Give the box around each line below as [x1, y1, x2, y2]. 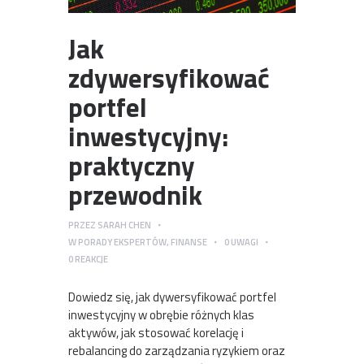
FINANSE [171, 235, 207, 249]
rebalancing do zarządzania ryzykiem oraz [68, 340, 285, 360]
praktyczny [68, 145, 195, 187]
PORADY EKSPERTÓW [78, 235, 167, 249]
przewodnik [68, 175, 202, 216]
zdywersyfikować [68, 58, 270, 99]
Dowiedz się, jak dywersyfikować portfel [68, 287, 276, 306]
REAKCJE [75, 252, 109, 266]
